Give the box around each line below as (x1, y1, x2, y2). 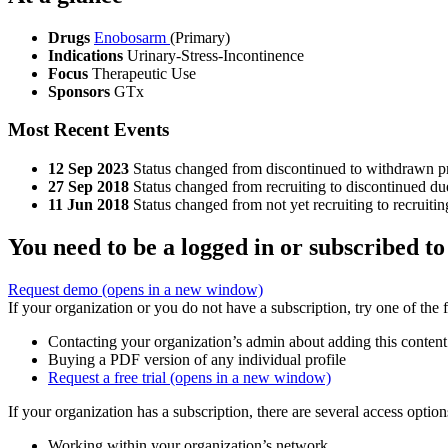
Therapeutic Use (92, 64, 196, 82)
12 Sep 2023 (48, 160, 129, 178)
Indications (48, 46, 127, 64)
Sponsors (48, 82, 114, 100)
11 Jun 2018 (48, 196, 129, 214)
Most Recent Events (8, 119, 169, 141)
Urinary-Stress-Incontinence (127, 46, 304, 64)
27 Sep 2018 (48, 178, 129, 196)
